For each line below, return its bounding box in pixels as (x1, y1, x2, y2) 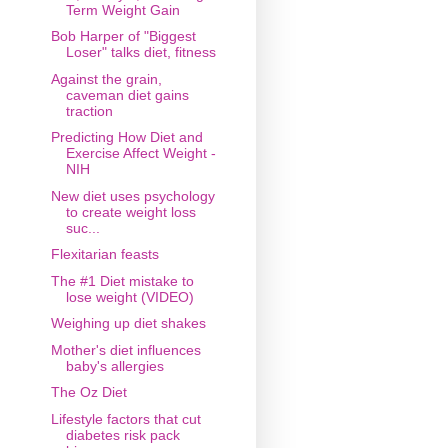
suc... (65, 219, 100, 236)
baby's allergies (65, 357, 164, 374)
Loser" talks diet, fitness (65, 44, 216, 61)
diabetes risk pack (65, 426, 180, 443)
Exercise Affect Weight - (65, 145, 216, 162)
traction (65, 102, 113, 119)
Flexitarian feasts (50, 246, 159, 263)
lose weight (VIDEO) (65, 288, 194, 305)
